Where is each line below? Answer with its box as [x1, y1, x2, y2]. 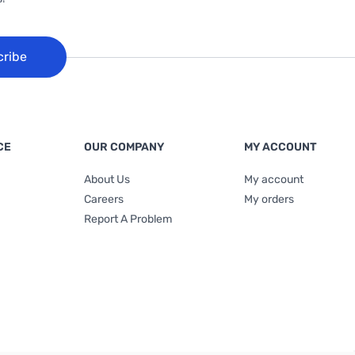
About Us [83, 173, 130, 186]
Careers [83, 193, 124, 206]
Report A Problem [83, 212, 172, 226]
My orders [244, 193, 294, 206]
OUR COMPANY [83, 140, 164, 154]
